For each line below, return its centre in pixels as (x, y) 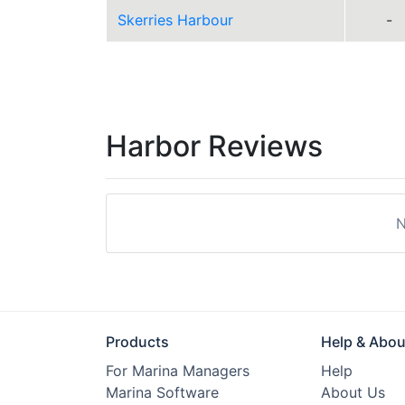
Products (137, 342)
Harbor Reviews (214, 146)
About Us (353, 392)
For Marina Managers (178, 371)
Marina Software (162, 392)
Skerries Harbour (175, 20)
